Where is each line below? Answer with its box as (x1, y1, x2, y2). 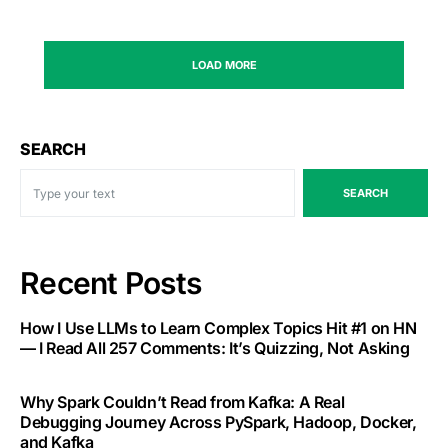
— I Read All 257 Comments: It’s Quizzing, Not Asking (20, 338, 410, 359)
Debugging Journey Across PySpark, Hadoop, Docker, (20, 412, 417, 433)
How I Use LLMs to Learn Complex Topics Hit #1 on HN (20, 318, 417, 339)
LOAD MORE (191, 58, 257, 73)
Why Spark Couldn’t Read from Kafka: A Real (20, 392, 345, 413)
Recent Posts (20, 265, 201, 302)
